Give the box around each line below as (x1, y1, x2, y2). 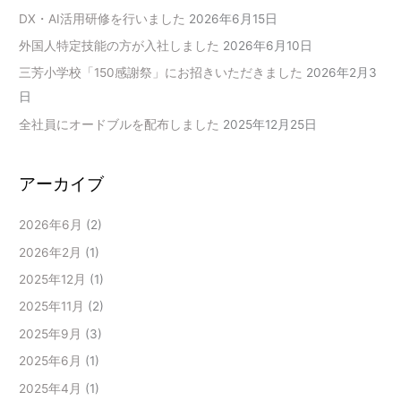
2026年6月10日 (223, 38, 313, 53)
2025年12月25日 (223, 116, 318, 132)
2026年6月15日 (189, 11, 278, 26)
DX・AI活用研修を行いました (19, 11, 186, 26)
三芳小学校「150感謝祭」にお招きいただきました (19, 65, 303, 81)
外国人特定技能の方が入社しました (19, 38, 220, 53)
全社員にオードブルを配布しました (19, 116, 220, 132)
